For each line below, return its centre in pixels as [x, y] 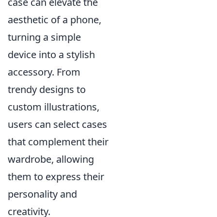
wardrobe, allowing [51, 159]
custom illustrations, [54, 107]
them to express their [56, 176]
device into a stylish [51, 54]
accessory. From [44, 72]
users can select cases [57, 124]
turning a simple [44, 37]
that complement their [58, 141]
